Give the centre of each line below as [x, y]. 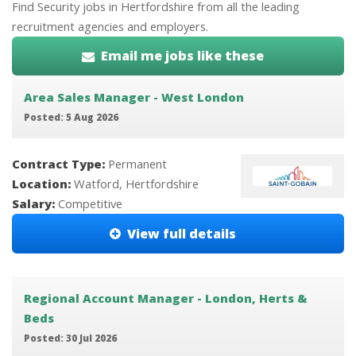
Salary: [35, 204]
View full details [182, 233]
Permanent [137, 164]
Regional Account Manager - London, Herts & [165, 298]
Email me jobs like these [183, 56]
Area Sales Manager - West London [133, 97]
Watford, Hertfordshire [136, 184]
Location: [43, 184]
